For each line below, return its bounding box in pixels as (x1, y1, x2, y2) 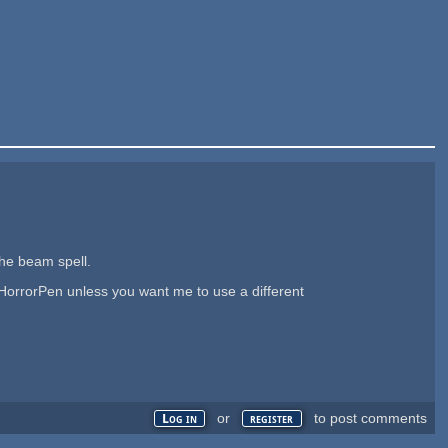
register (250, 410, 294, 426)
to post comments (309, 409, 427, 426)
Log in (162, 410, 198, 426)
